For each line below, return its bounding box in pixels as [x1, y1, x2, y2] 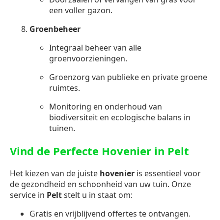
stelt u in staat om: [62, 189, 133, 200]
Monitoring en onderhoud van [49, 101, 162, 112]
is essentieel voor [135, 167, 201, 179]
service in [10, 189, 47, 200]
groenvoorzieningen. [49, 53, 127, 64]
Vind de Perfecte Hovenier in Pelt [10, 143, 189, 158]
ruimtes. [49, 82, 80, 93]
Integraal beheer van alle [49, 42, 141, 53]
